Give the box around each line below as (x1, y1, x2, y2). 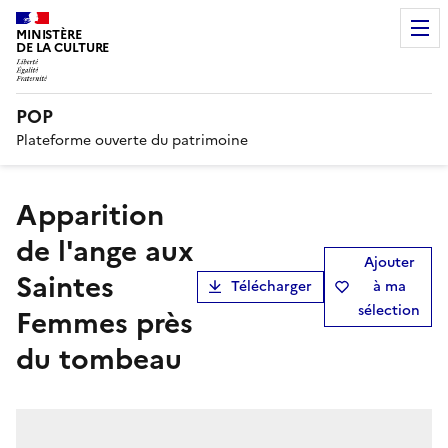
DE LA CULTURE (16, 38, 110, 57)
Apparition (16, 193, 38, 236)
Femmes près (16, 301, 193, 344)
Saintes (16, 265, 114, 308)
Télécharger (231, 275, 312, 297)
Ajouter (363, 251, 415, 273)
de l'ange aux (16, 229, 194, 272)
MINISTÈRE (16, 25, 82, 44)
